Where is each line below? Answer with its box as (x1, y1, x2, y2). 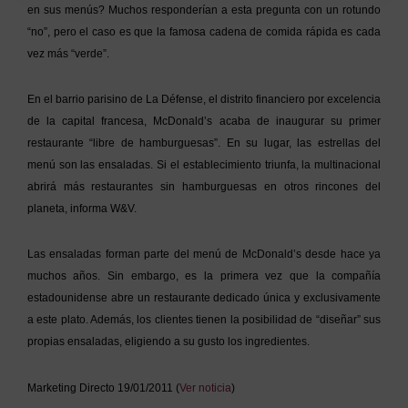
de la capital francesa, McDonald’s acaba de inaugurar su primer (26, 115, 382, 128)
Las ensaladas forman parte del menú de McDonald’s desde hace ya (26, 248, 382, 261)
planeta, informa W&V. (26, 202, 137, 216)
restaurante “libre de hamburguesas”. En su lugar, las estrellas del (26, 137, 382, 150)
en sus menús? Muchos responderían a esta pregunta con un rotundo (26, 3, 382, 16)
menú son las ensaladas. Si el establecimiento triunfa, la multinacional (26, 158, 382, 172)
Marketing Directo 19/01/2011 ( (26, 381, 179, 394)
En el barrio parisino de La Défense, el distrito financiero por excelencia (26, 93, 382, 107)
